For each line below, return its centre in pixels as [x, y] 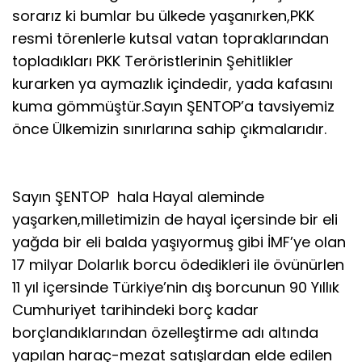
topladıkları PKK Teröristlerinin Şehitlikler [153, 61]
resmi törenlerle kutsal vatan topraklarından [170, 38]
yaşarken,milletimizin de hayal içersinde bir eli [175, 219]
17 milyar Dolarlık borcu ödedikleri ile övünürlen [178, 264]
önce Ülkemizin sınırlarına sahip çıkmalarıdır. [169, 128]
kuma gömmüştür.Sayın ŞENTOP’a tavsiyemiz [173, 106]
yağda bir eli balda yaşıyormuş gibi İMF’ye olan [179, 242]
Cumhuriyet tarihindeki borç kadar [135, 309]
